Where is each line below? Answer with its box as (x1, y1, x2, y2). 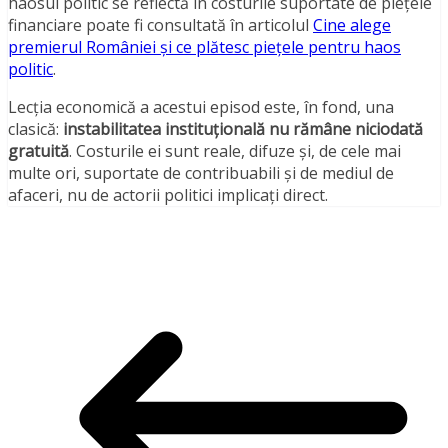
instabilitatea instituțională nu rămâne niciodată (63, 118, 423, 141)
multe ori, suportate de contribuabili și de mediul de (8, 162, 394, 185)
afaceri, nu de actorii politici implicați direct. (8, 184, 328, 207)
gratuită (8, 140, 69, 163)
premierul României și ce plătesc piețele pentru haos (8, 36, 401, 59)
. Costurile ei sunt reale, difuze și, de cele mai (69, 140, 401, 163)
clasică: (8, 118, 63, 141)
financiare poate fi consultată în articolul (8, 14, 313, 37)
